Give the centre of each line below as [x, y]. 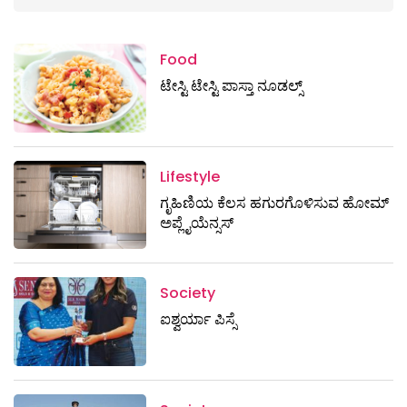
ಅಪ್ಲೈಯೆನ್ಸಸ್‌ [197, 223]
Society [188, 293]
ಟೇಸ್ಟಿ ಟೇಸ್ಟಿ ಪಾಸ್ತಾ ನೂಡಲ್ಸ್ [232, 86]
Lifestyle [190, 176]
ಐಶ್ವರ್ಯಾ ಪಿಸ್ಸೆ [199, 320]
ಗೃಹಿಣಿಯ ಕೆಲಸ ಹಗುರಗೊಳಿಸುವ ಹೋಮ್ [275, 203]
